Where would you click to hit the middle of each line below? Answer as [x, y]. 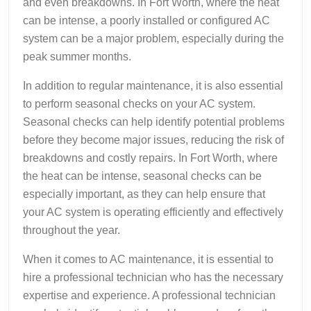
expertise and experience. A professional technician [149, 295]
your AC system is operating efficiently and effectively [153, 212]
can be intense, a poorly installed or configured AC [146, 20]
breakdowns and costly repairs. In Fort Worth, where [150, 158]
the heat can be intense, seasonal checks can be [142, 176]
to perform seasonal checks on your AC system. [139, 103]
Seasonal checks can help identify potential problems [154, 121]
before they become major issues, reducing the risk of [153, 140]
